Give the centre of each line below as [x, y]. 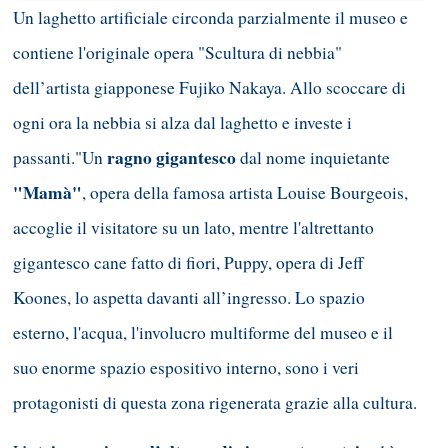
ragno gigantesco [173, 157]
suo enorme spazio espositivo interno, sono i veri [186, 367]
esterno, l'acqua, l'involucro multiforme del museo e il [203, 332]
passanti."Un [60, 157]
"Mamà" [47, 192]
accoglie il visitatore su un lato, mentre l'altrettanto [193, 227]
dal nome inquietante [315, 157]
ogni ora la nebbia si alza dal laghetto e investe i [182, 122]
